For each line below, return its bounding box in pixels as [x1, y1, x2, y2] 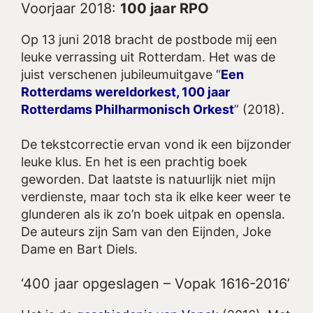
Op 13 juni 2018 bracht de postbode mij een [21, 31, 277, 47]
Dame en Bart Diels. [21, 241, 138, 256]
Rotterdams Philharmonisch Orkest [21, 101, 234, 117]
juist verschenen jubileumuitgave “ [21, 66, 221, 82]
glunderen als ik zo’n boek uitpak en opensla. [21, 206, 285, 221]
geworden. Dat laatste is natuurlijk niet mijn [21, 171, 276, 187]
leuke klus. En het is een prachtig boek [21, 154, 247, 169]
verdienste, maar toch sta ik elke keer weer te [21, 189, 291, 204]
